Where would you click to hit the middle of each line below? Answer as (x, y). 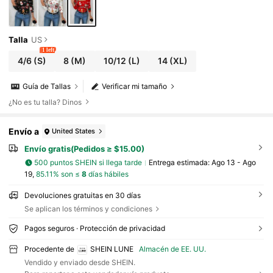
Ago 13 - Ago (233, 163)
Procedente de (49, 249)
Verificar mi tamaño (135, 87)
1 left (48, 50)
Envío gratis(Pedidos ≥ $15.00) (84, 149)
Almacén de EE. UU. (173, 249)
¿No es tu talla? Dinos (45, 102)
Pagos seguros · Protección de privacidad (94, 229)
